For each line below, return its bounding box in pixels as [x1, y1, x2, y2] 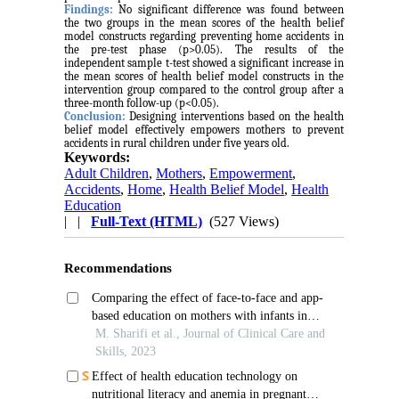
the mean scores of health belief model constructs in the [64, 69, 344, 83]
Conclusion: [64, 109, 126, 123]
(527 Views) [209, 213, 280, 229]
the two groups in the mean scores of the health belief [64, 15, 344, 29]
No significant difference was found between [113, 2, 344, 16]
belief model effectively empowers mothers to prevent [64, 122, 344, 136]
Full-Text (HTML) [91, 213, 203, 229]
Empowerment [209, 165, 293, 181]
